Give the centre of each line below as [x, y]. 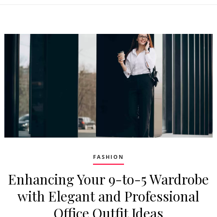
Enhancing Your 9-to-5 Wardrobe [108, 179]
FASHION [108, 156]
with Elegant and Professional [108, 196]
